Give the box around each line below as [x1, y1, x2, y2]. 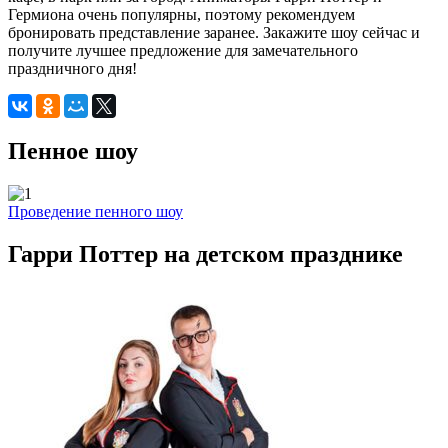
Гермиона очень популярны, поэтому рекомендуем [8, 6, 355, 24]
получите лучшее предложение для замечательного [8, 42, 358, 60]
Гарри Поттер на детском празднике [8, 240, 403, 267]
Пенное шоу [8, 138, 138, 165]
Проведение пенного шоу [8, 203, 183, 221]
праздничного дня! [8, 60, 137, 78]
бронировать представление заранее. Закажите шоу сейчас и [8, 24, 420, 42]
